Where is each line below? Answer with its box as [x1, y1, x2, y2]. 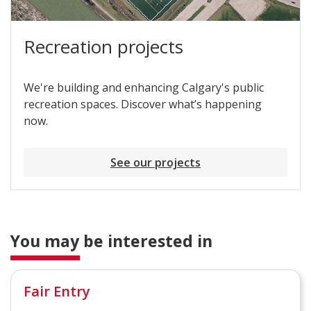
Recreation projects [24, 34, 183, 60]
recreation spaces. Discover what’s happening [24, 96, 262, 112]
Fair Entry [24, 282, 90, 301]
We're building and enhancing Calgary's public [24, 80, 264, 96]
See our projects [110, 155, 201, 171]
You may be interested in [10, 230, 212, 253]
